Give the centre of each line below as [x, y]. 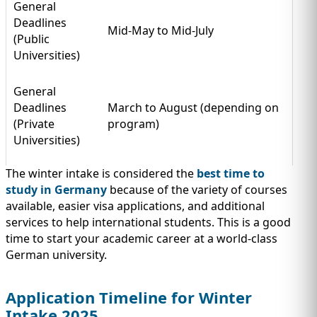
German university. [56, 254]
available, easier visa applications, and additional [135, 206]
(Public [31, 39]
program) [133, 123]
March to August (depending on [193, 107]
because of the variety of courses [197, 189]
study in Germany [56, 189]
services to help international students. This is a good [148, 222]
